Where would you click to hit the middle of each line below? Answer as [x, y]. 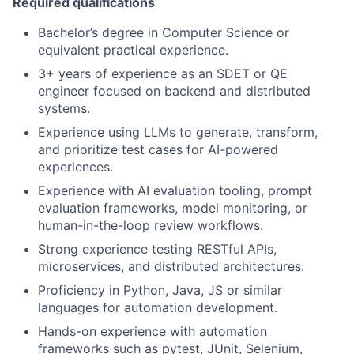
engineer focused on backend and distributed [174, 91]
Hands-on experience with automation [153, 331]
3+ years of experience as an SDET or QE [163, 74]
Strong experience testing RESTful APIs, [157, 249]
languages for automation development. [158, 308]
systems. [64, 109]
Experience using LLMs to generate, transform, [178, 132]
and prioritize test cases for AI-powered [158, 150]
